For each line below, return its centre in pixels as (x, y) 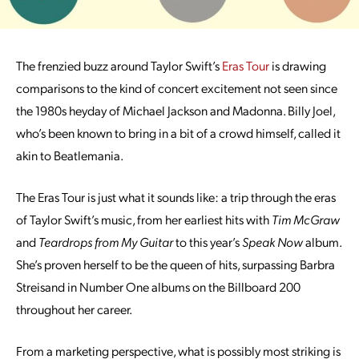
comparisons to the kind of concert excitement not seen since (177, 88)
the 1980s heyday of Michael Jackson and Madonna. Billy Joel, (175, 110)
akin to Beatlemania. (70, 155)
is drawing (298, 65)
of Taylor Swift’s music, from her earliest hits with (144, 219)
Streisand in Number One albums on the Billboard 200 (158, 286)
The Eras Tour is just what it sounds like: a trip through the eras (176, 197)
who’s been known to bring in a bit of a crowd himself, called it (178, 133)
